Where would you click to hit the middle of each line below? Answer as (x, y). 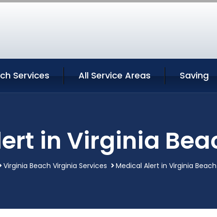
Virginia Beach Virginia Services (55, 166)
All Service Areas (115, 75)
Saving (194, 75)
